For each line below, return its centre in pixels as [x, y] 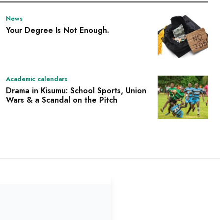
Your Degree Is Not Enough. [57, 30]
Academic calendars [37, 79]
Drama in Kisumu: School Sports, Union [76, 91]
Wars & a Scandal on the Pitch [62, 100]
